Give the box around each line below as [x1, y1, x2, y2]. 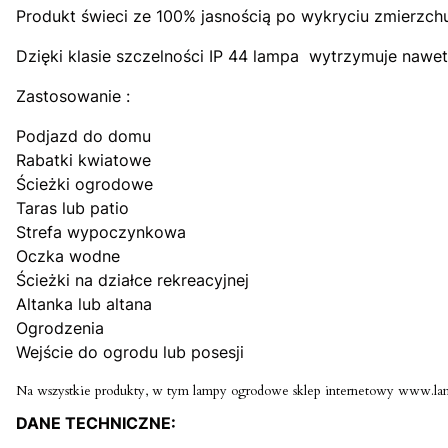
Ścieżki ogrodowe [16, 174, 153, 195]
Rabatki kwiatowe [16, 150, 151, 171]
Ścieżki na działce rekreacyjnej [16, 270, 249, 291]
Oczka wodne [16, 246, 120, 267]
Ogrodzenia [16, 318, 104, 339]
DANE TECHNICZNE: [16, 413, 176, 434]
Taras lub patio [16, 198, 129, 219]
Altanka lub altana [16, 294, 152, 315]
